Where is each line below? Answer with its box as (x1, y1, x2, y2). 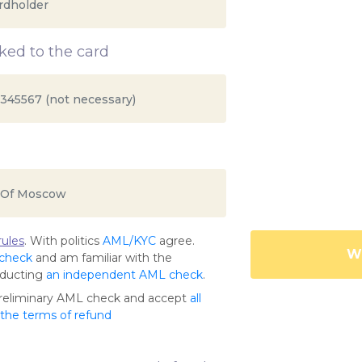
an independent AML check (46, 267, 203, 283)
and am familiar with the (32, 250, 172, 266)
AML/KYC (103, 234, 156, 249)
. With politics (24, 234, 103, 249)
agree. (156, 234, 195, 249)
